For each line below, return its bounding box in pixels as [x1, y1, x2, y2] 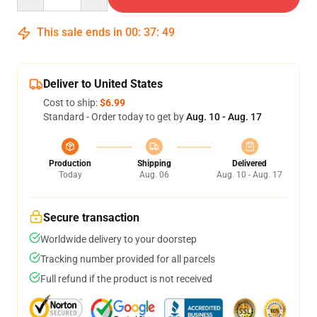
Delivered [232, 158, 267, 168]
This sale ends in [34, 25, 125, 39]
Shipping [137, 158, 171, 168]
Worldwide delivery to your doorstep [40, 234, 197, 245]
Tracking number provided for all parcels [40, 253, 215, 265]
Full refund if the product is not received [40, 273, 212, 284]
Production [49, 158, 91, 168]
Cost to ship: [43, 97, 100, 108]
